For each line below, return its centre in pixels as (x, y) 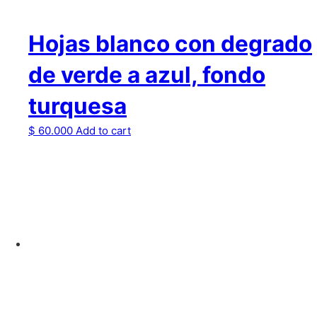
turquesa (77, 106)
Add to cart (103, 131)
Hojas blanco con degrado (170, 44)
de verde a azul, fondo (147, 75)
